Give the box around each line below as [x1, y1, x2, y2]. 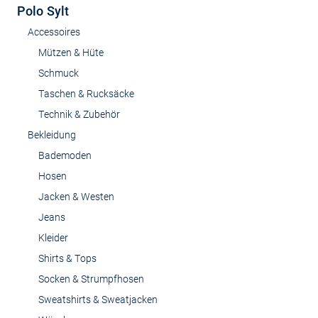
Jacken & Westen [38, 191, 114, 202]
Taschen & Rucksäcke [38, 88, 134, 99]
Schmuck [38, 67, 79, 79]
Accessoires [28, 26, 80, 38]
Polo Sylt [17, 4, 69, 18]
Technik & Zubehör [38, 109, 120, 120]
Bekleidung [28, 129, 76, 141]
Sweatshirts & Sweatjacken [38, 294, 158, 305]
